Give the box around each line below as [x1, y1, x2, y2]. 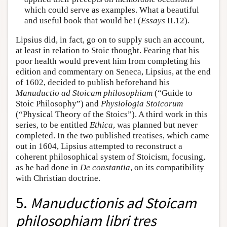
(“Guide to [153, 88, 193, 98]
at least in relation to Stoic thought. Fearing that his [16, 45, 199, 55]
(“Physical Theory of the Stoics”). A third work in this [16, 109, 208, 119]
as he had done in [16, 162, 80, 172]
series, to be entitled [16, 120, 90, 130]
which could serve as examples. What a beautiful [24, 5, 199, 15]
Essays [140, 16, 165, 26]
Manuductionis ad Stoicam [30, 193, 197, 212]
